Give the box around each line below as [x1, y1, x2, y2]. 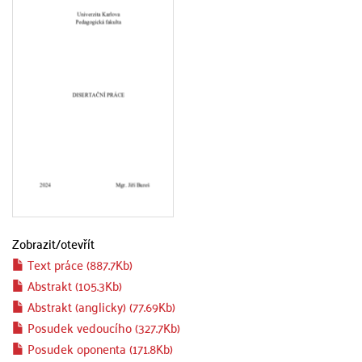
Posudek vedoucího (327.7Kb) [24, 316, 180, 339]
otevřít [61, 232, 95, 255]
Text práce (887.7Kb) [24, 253, 133, 276]
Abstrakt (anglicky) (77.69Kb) [24, 295, 175, 318]
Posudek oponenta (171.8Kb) [24, 337, 173, 360]
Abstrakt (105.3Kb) [24, 274, 122, 297]
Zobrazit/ [12, 232, 61, 255]
